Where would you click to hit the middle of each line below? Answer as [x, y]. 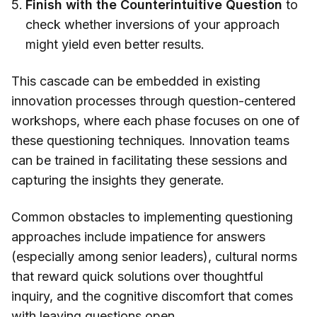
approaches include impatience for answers [138, 237]
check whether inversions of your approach [152, 25]
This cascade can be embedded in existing [136, 81]
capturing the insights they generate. [118, 180]
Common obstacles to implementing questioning [152, 217]
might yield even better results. [115, 45]
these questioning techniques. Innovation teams [150, 141]
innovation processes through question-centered [154, 101]
